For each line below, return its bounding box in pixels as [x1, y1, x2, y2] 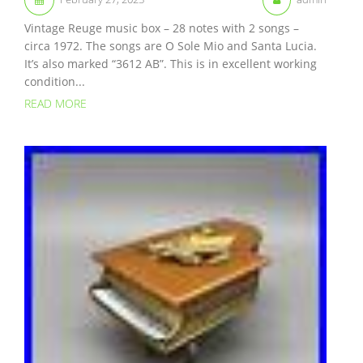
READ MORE [24, 96, 87, 112]
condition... [24, 74, 85, 90]
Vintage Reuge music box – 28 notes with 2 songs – [24, 20, 299, 36]
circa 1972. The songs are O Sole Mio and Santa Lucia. [24, 38, 317, 54]
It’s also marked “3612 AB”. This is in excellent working [24, 56, 317, 72]
